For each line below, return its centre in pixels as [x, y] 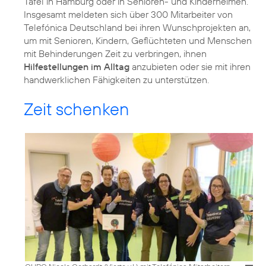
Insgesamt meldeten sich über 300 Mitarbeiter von [128, 14]
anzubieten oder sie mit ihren [190, 66]
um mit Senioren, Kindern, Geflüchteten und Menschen [138, 40]
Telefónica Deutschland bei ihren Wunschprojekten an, [137, 27]
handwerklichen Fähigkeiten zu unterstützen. [116, 79]
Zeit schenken [77, 109]
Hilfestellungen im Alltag [77, 66]
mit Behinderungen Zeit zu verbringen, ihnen [115, 53]
